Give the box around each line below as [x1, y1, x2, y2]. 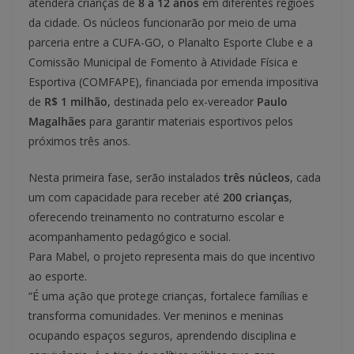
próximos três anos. [28, 133, 130, 149]
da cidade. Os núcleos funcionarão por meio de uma [28, 14, 296, 30]
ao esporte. [28, 268, 87, 284]
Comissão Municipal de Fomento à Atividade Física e [28, 54, 298, 70]
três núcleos [224, 169, 290, 185]
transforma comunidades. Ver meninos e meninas [28, 307, 284, 323]
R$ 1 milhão [44, 93, 107, 109]
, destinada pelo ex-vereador [107, 93, 257, 109]
